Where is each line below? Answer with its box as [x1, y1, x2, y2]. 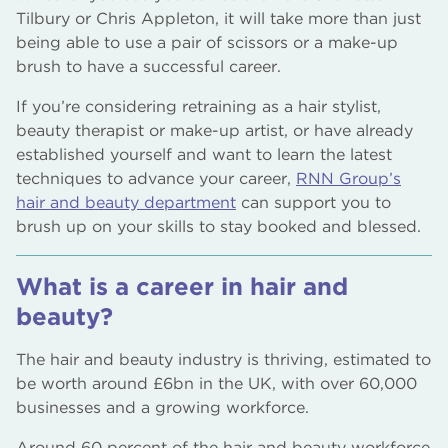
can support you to [236, 193, 391, 212]
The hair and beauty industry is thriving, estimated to [16, 350, 431, 369]
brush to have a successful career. [16, 57, 281, 76]
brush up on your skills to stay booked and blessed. [16, 217, 421, 236]
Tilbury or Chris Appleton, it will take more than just [16, 9, 421, 28]
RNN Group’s [296, 169, 401, 188]
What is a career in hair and [16, 272, 348, 301]
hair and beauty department [16, 193, 236, 212]
